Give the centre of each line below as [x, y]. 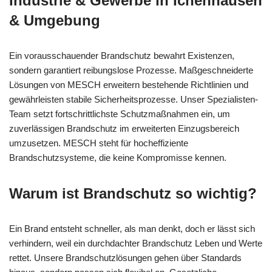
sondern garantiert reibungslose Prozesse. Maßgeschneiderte [131, 70]
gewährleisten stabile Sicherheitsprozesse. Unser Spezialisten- [134, 100]
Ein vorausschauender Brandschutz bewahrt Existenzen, [122, 56]
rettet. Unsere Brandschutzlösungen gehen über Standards [125, 258]
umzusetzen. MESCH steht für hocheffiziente [99, 143]
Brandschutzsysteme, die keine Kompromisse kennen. [118, 158]
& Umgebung [55, 21]
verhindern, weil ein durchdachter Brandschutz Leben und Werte [136, 243]
